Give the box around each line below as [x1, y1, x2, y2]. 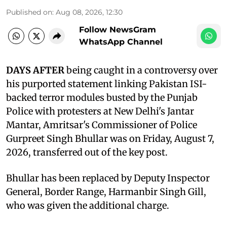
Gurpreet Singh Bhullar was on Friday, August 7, [6, 132, 214, 144]
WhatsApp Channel [79, 36, 163, 47]
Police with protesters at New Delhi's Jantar [6, 105, 194, 117]
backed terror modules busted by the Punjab [6, 91, 198, 103]
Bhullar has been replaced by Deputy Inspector [6, 172, 210, 184]
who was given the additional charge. [6, 199, 169, 211]
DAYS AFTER [6, 64, 64, 76]
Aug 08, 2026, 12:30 [56, 7, 123, 17]
